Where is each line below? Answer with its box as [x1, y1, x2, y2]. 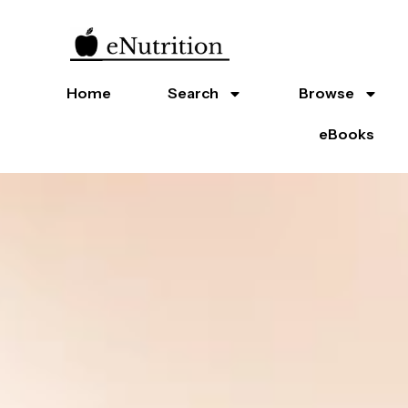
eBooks [319, 125, 375, 143]
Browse [299, 84, 355, 102]
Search [168, 84, 219, 102]
